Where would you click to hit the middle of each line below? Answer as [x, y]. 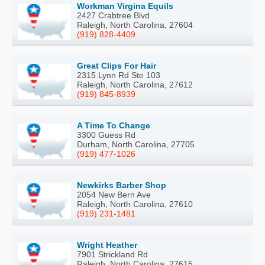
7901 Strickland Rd [112, 254]
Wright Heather [107, 245]
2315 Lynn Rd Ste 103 [119, 75]
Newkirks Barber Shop [122, 185]
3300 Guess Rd [106, 135]
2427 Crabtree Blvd [113, 15]
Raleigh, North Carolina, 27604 [135, 25]
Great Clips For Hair [117, 65]
